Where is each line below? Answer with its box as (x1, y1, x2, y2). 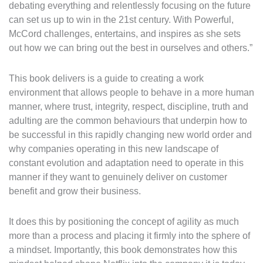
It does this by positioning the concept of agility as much (9, 216, 239, 227)
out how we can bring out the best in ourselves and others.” (9, 42, 252, 53)
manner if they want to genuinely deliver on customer (9, 171, 227, 182)
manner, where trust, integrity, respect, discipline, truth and (9, 101, 248, 112)
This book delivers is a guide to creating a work (9, 73, 204, 83)
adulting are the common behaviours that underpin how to (9, 115, 247, 126)
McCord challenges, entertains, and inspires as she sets (9, 28, 241, 39)
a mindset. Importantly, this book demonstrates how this (9, 244, 237, 255)
